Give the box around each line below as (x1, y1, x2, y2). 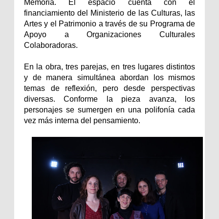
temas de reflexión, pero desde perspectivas (24, 84, 195, 93)
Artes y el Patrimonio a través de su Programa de (24, 20, 195, 28)
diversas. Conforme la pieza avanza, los (24, 95, 195, 104)
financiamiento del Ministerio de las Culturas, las (24, 9, 195, 18)
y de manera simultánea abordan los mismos (24, 73, 195, 82)
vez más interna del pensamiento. (24, 116, 142, 125)
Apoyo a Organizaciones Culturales (24, 30, 195, 39)
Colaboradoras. (24, 41, 80, 50)
